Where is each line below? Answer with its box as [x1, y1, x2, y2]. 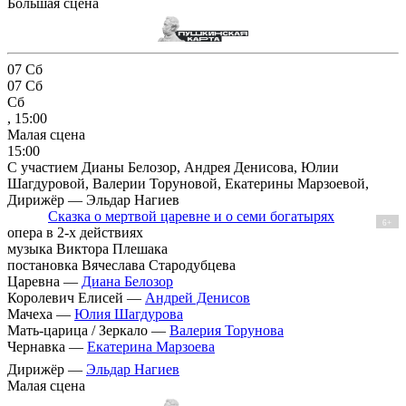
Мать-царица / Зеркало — [7, 323, 169, 339]
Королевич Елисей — [7, 290, 145, 306]
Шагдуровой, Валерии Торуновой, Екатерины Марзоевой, [7, 176, 369, 192]
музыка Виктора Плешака [7, 241, 168, 257]
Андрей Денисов [145, 290, 250, 306]
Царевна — [7, 274, 82, 290]
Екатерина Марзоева [87, 339, 215, 355]
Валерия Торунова [169, 323, 284, 339]
